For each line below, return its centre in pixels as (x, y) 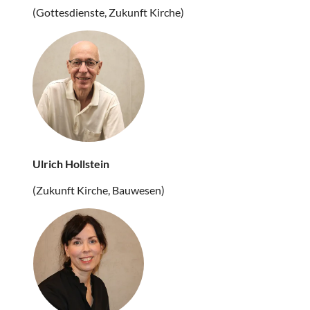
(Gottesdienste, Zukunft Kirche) (108, 12)
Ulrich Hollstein (71, 164)
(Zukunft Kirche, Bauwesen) (99, 190)
